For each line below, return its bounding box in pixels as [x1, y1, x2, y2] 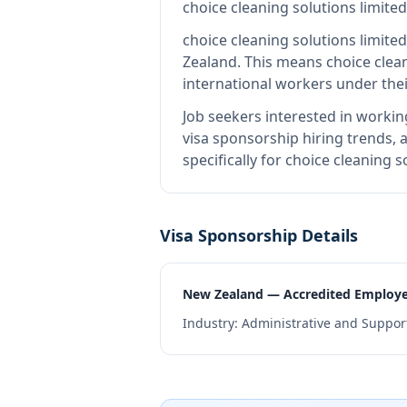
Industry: [183, 314, 242, 332]
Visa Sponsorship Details [160, 224, 358, 246]
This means [244, 52, 326, 72]
